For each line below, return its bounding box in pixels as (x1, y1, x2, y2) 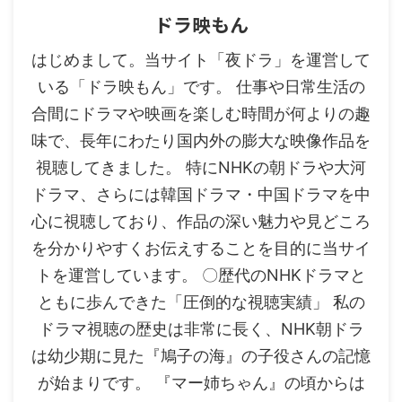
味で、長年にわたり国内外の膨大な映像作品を (31, 130, 371, 150)
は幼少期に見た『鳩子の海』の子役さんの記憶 (31, 345, 371, 365)
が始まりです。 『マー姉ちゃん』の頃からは (37, 372, 365, 392)
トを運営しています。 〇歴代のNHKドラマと (36, 265, 366, 284)
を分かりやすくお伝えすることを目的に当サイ (31, 238, 371, 258)
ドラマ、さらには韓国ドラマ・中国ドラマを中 (31, 184, 371, 204)
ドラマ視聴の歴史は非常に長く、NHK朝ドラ (38, 319, 364, 338)
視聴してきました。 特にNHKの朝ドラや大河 (36, 157, 366, 177)
